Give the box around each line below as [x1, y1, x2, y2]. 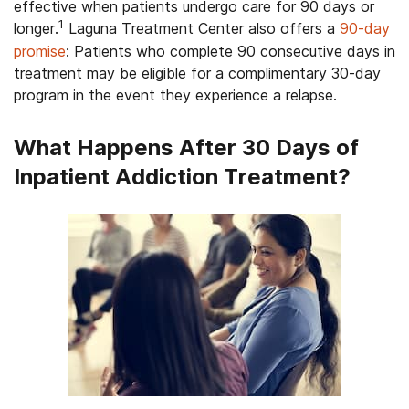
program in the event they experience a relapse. [14, 86, 337, 104]
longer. [14, 19, 58, 37]
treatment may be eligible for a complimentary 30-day [14, 64, 381, 82]
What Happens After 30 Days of [14, 134, 359, 161]
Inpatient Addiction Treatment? [14, 163, 351, 190]
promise [14, 42, 66, 60]
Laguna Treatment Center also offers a [64, 19, 340, 37]
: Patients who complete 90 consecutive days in [66, 42, 395, 60]
